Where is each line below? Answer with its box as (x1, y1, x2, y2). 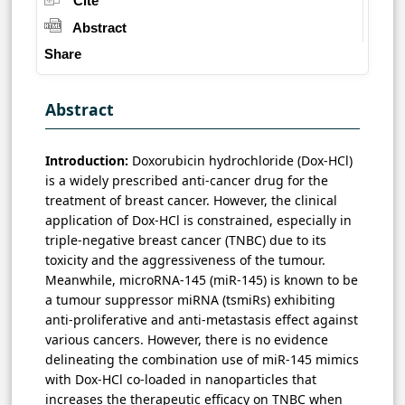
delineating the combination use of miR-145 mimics (45, 350, 359, 368)
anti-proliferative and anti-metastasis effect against (45, 310, 358, 328)
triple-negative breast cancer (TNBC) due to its (45, 231, 326, 249)
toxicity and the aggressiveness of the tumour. (45, 250, 325, 268)
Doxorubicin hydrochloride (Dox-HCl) (132, 151, 353, 169)
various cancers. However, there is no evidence (45, 330, 328, 348)
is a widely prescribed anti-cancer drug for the (45, 171, 328, 189)
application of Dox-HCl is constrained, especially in (45, 211, 352, 229)
